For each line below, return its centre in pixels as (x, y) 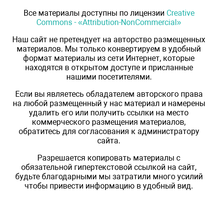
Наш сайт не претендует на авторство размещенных (109, 40)
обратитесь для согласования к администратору (109, 132)
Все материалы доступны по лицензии (95, 13)
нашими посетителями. (109, 77)
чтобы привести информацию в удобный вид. (109, 186)
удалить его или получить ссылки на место (109, 113)
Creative (180, 13)
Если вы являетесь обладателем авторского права (109, 94)
